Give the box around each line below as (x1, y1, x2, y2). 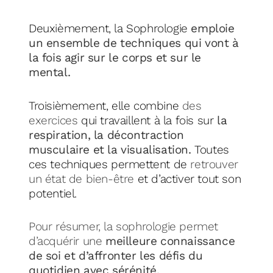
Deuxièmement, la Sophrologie (29, 21, 188, 36)
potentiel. (29, 186, 77, 200)
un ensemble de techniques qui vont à (29, 36, 239, 51)
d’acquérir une (29, 234, 102, 249)
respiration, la (29, 127, 107, 142)
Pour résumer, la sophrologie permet (29, 219, 219, 234)
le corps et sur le (108, 51, 202, 65)
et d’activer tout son (137, 171, 241, 186)
